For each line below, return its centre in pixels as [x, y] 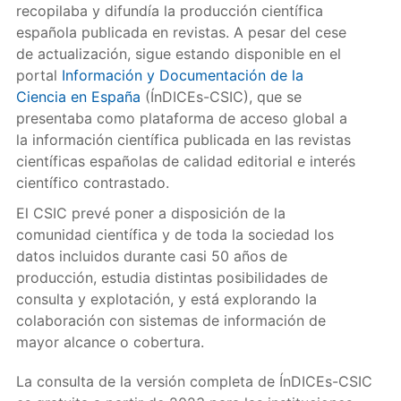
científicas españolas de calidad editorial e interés [185, 161]
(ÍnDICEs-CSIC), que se [221, 96]
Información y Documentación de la [182, 75]
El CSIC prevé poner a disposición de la [150, 213]
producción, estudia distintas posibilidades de [171, 277]
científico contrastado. [92, 182]
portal [38, 75]
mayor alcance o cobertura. [110, 341]
